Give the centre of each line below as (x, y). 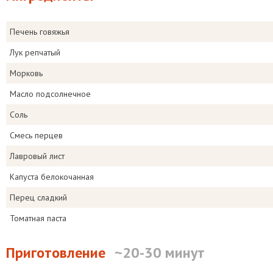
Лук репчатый (35, 52)
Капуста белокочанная (52, 177)
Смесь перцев (36, 135)
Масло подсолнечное (50, 94)
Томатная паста (38, 218)
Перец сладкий (38, 197)
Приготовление (56, 253)
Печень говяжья (40, 32)
